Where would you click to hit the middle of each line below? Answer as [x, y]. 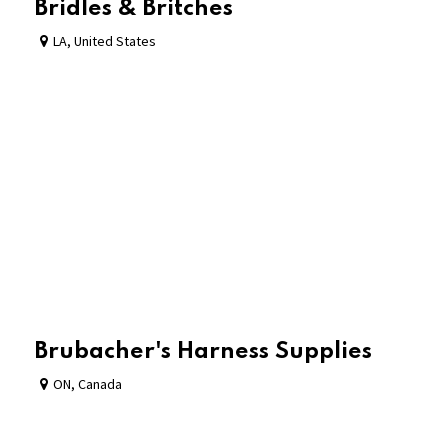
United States [115, 40]
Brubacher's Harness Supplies [203, 351]
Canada [100, 383]
